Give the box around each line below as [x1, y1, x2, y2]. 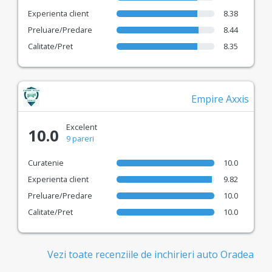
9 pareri [66, 132, 94, 144]
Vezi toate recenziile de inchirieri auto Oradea [47, 247, 254, 261]
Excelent [66, 121, 97, 132]
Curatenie [28, 157, 64, 168]
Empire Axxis [191, 92, 249, 106]
